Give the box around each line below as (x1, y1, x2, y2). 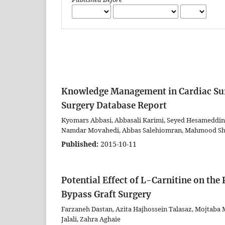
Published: (61, 139, 98, 149)
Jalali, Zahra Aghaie (61, 214, 121, 223)
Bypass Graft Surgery (61, 188, 151, 200)
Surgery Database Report (61, 99, 167, 111)
